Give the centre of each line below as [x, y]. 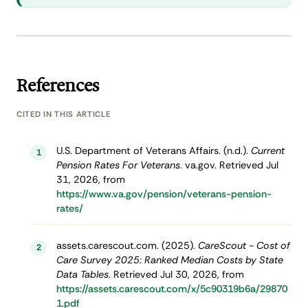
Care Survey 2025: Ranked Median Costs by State [169, 260]
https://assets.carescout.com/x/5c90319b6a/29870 [172, 289]
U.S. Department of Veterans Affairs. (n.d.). [153, 151]
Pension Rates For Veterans [118, 165]
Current [267, 151]
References [58, 86]
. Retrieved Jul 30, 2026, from [176, 275]
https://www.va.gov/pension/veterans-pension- [164, 194]
